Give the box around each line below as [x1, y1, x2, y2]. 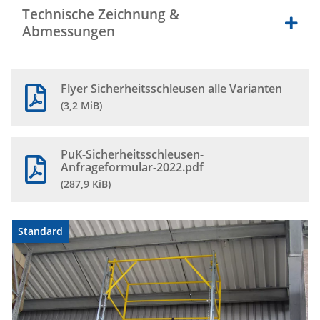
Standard [18, 224, 63, 238]
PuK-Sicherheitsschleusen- [61, 146, 204, 162]
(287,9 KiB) [61, 176, 111, 191]
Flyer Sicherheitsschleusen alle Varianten [61, 81, 282, 97]
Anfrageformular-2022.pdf [61, 159, 204, 175]
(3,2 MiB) [61, 99, 102, 113]
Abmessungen [22, 21, 115, 41]
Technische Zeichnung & [22, 4, 179, 24]
